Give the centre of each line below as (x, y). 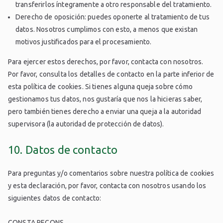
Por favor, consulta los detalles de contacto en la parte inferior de (111, 74)
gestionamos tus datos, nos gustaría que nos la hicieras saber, (105, 99)
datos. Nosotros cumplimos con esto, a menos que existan (107, 30)
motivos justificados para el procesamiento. (84, 42)
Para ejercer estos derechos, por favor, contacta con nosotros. (106, 62)
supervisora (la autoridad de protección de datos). (86, 124)
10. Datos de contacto (63, 150)
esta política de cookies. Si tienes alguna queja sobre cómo (100, 87)
